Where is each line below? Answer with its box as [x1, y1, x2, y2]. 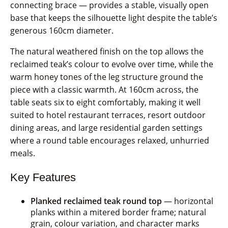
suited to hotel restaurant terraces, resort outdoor [10, 109, 206, 121]
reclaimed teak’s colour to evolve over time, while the [10, 58, 213, 70]
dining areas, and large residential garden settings [10, 122, 203, 133]
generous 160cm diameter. [10, 24, 113, 36]
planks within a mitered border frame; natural [31, 206, 206, 218]
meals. [10, 147, 35, 159]
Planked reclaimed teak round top [31, 195, 162, 207]
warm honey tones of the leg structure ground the [10, 71, 203, 82]
